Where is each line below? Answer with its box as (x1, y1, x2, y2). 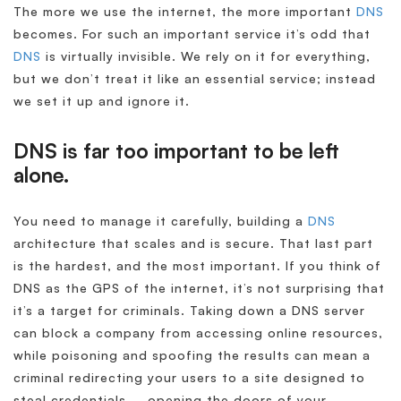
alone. (13, 162, 69, 189)
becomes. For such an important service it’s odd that (13, 26, 371, 42)
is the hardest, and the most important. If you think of (13, 258, 381, 274)
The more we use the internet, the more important (13, 4, 356, 20)
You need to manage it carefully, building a (13, 213, 308, 229)
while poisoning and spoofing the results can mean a (13, 347, 371, 363)
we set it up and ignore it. (13, 93, 190, 109)
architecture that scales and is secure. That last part (13, 235, 373, 252)
